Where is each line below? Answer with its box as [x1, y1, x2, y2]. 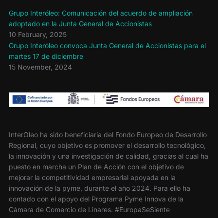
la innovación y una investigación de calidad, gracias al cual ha [8, 152, 208, 161]
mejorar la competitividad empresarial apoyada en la [8, 173, 176, 182]
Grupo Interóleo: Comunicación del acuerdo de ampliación [8, 9, 193, 18]
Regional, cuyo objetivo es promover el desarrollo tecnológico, [8, 141, 206, 150]
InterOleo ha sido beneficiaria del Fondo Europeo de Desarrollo [8, 130, 207, 139]
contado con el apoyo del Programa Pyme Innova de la [8, 195, 183, 203]
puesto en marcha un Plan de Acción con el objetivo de [8, 163, 184, 171]
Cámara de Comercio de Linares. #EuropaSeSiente [8, 205, 170, 214]
